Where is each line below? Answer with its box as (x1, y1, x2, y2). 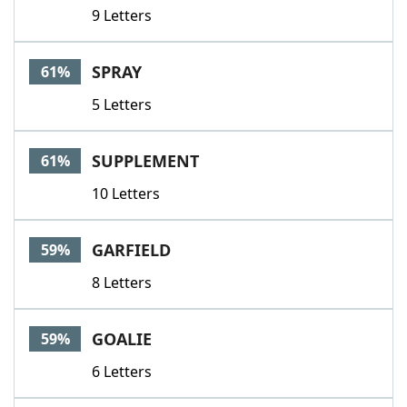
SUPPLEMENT (92, 150, 199, 172)
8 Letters (92, 273, 152, 293)
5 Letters (92, 94, 152, 114)
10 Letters (92, 184, 160, 203)
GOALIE (92, 328, 152, 350)
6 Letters (92, 362, 152, 382)
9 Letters (92, 5, 152, 25)
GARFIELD (92, 239, 171, 261)
